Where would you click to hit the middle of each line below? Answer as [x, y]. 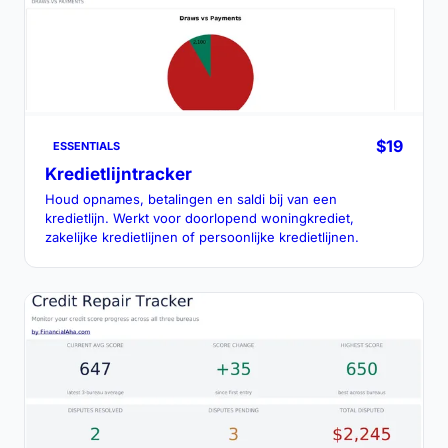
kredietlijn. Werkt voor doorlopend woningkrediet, [199, 218]
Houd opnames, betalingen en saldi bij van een [191, 199]
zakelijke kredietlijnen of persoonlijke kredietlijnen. [202, 237]
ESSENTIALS [86, 146]
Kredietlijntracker [118, 174]
